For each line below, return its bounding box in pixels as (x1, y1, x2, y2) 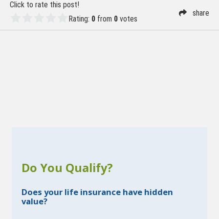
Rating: (68, 14, 91, 24)
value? (22, 196, 47, 207)
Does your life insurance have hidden (22, 186, 173, 198)
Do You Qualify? (22, 159, 113, 175)
